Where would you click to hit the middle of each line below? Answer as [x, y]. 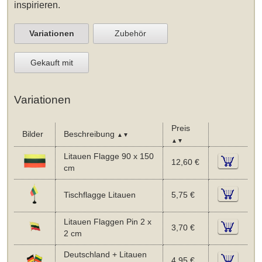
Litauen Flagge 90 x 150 [108, 156]
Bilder [32, 134]
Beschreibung [90, 134]
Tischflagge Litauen [99, 195]
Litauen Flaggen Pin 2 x [107, 222]
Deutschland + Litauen [105, 254]
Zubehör [131, 34]
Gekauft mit [51, 62]
